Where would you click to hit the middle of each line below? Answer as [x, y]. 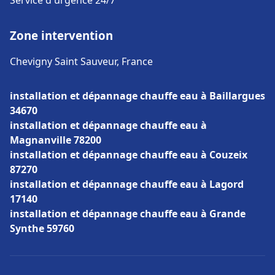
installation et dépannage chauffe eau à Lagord [127, 184]
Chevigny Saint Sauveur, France [81, 61]
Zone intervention [61, 35]
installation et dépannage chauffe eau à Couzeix [129, 155]
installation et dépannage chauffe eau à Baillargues [137, 96]
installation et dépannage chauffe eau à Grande [128, 214]
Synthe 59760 [42, 228]
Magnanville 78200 [56, 140]
